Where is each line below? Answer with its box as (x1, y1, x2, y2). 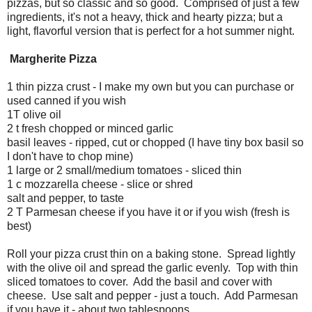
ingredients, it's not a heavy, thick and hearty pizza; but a (7, 10, 283, 23)
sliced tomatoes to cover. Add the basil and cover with (7, 275, 272, 288)
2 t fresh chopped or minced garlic (7, 122, 173, 134)
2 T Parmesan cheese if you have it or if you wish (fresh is (7, 205, 290, 218)
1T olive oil (7, 108, 64, 120)
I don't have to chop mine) (7, 150, 133, 162)
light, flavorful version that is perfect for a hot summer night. (7, 24, 295, 37)
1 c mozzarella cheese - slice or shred (7, 178, 193, 190)
